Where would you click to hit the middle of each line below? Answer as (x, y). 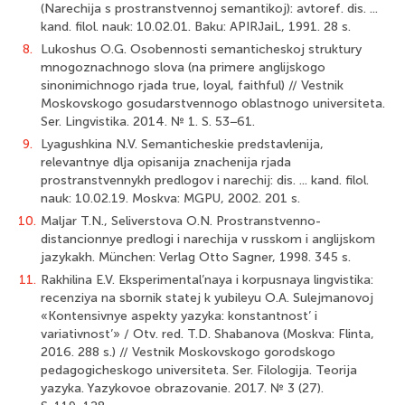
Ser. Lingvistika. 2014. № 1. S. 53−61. (148, 122)
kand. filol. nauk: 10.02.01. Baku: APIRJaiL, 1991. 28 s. (196, 27)
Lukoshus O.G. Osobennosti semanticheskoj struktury (201, 49)
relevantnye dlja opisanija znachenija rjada (166, 162)
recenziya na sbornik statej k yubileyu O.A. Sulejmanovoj (207, 298)
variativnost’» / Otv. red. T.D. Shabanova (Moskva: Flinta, (207, 334)
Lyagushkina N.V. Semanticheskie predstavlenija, (182, 144)
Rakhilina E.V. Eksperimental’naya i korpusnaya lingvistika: (207, 280)
